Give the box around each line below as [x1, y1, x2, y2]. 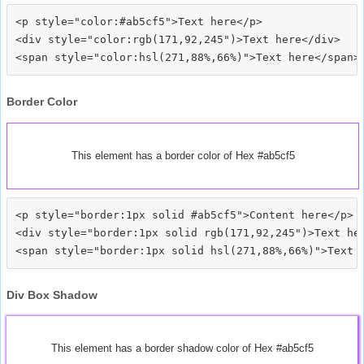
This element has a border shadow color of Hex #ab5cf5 [50, 341, 314, 354]
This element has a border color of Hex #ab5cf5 [71, 149, 295, 162]
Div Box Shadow [6, 288, 97, 301]
